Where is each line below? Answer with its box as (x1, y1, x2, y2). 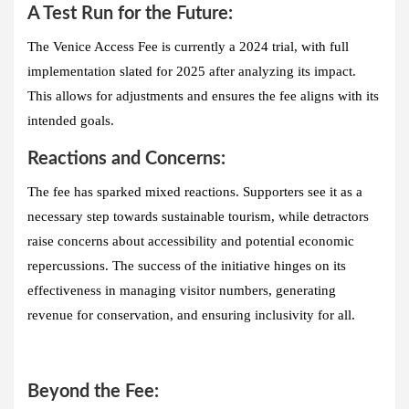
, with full (294, 38, 349, 54)
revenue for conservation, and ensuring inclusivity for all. (27, 307, 355, 322)
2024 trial (239, 38, 294, 54)
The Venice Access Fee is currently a (27, 38, 239, 54)
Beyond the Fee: (27, 382, 159, 401)
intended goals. (27, 112, 114, 128)
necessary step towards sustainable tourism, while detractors (27, 208, 369, 224)
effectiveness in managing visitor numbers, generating (27, 282, 336, 298)
